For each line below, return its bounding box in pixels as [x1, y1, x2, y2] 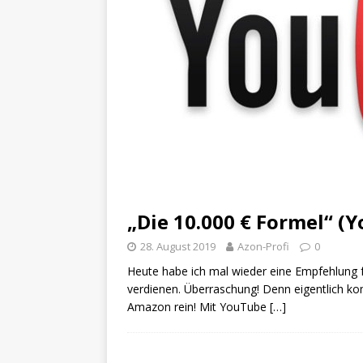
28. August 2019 [140, 239, 216, 254]
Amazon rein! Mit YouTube [127, 299, 270, 315]
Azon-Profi [237, 239, 289, 254]
